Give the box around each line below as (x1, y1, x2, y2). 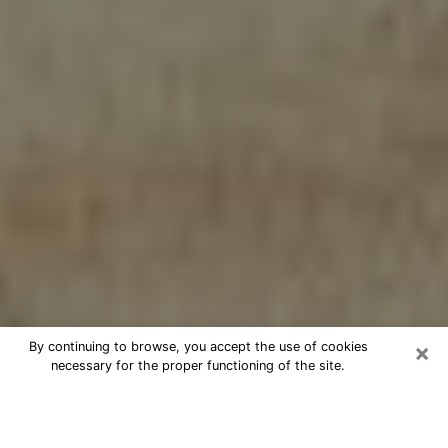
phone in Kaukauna (15, 413, 231, 442)
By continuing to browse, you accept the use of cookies (28, 339, 368, 354)
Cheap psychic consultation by (15, 385, 368, 414)
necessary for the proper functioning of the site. (51, 358, 345, 373)
